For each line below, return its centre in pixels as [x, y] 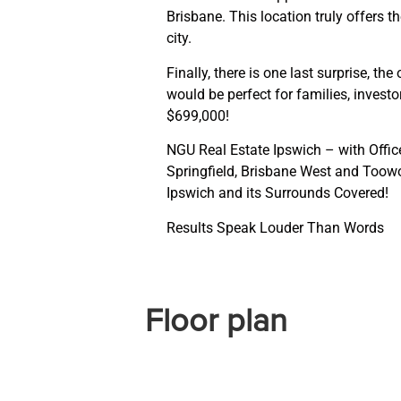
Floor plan [217, 322]
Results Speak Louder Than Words [276, 227]
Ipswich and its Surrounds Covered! [278, 193]
